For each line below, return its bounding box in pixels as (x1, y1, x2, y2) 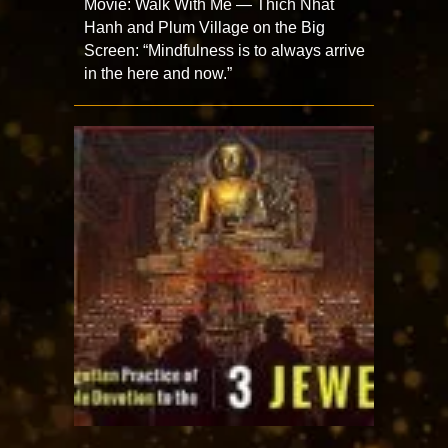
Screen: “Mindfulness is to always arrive (84, 42, 365, 59)
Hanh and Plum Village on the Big (84, 19, 325, 36)
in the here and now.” (84, 65, 232, 82)
